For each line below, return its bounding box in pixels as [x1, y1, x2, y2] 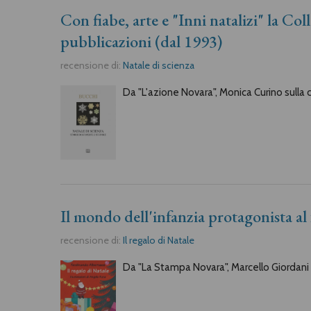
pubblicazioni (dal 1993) [60, 30, 222, 52]
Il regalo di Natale [123, 233, 194, 246]
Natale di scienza [123, 58, 194, 72]
